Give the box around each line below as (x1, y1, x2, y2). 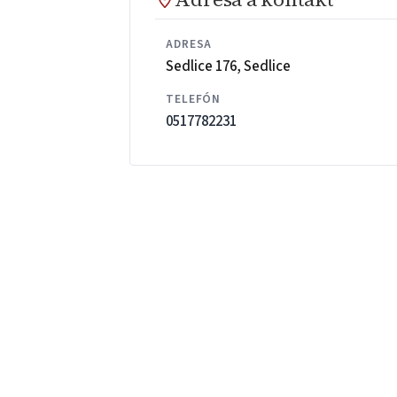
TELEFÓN (166, 90, 222, 108)
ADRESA (166, 35, 213, 53)
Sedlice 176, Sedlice (166, 55, 292, 77)
